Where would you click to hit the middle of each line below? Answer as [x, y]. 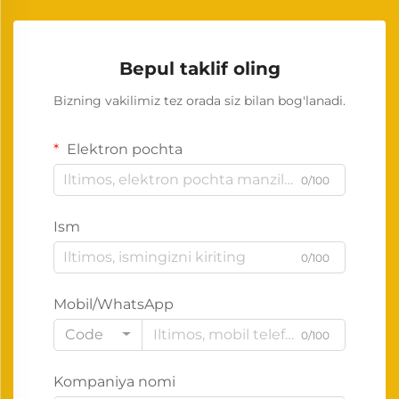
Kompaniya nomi [114, 381]
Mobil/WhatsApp [114, 304]
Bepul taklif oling [199, 68]
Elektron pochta [123, 149]
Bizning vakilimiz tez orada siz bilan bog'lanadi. [199, 100]
